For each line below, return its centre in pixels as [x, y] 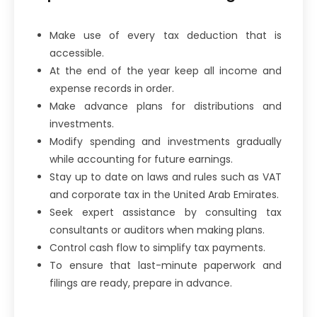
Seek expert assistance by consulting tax [166, 212]
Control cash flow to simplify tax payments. [159, 247]
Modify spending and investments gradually [166, 141]
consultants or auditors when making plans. [158, 230]
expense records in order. [112, 88]
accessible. [78, 53]
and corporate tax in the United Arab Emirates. [166, 194]
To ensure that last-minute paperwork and [166, 265]
